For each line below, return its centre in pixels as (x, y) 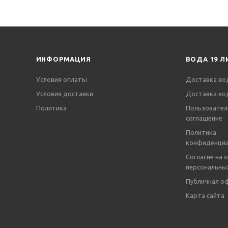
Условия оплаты (61, 79)
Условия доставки (64, 94)
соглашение (204, 118)
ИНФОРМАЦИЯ (63, 59)
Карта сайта (205, 195)
